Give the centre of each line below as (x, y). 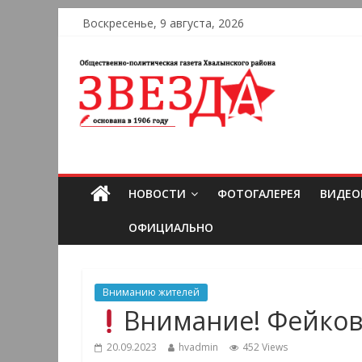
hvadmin (198, 347)
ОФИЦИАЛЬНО (171, 228)
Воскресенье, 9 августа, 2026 (163, 23)
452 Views (265, 347)
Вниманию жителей (151, 293)
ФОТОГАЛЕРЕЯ (259, 194)
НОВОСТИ (157, 194)
